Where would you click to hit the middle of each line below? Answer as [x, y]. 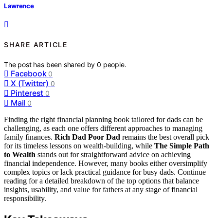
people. [115, 64]
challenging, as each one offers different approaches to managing [103, 128]
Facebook [29, 73]
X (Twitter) [30, 83]
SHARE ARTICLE [36, 45]
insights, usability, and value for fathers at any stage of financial [101, 189]
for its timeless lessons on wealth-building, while [79, 145]
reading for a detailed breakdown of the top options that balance [101, 181]
